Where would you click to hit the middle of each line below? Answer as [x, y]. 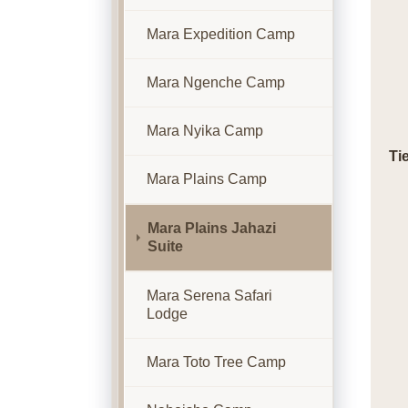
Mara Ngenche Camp [215, 82]
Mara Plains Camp [206, 179]
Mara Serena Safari [209, 296]
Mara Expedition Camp [220, 34]
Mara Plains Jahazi [211, 228]
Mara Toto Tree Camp [216, 362]
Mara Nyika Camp [204, 131]
